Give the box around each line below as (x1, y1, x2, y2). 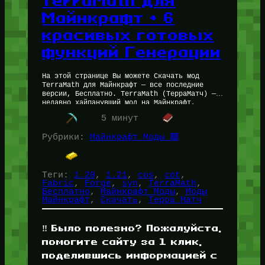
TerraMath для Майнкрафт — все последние (41, 81, 203, 90)
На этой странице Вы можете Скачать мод (41, 72, 199, 81)
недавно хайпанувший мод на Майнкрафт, (41, 99, 195, 108)
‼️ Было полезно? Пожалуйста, (41, 222, 222, 234)
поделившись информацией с (41, 250, 218, 261)
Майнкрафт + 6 (41, 9, 174, 26)
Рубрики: (41, 132, 90, 143)
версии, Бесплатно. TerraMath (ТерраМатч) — (41, 90, 216, 99)
